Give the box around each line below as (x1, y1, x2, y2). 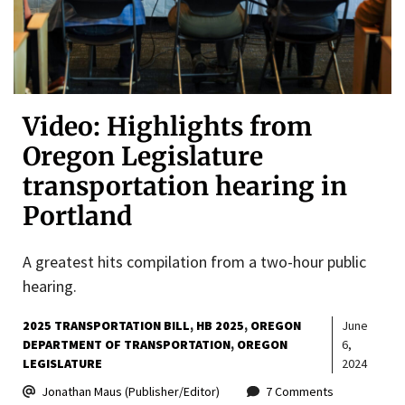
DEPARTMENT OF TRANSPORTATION (23, 335, 231, 353)
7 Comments (266, 382, 334, 400)
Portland (23, 199, 132, 232)
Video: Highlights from (23, 109, 312, 143)
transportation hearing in (23, 169, 347, 202)
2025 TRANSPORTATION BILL (23, 316, 190, 334)
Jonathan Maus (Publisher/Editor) (42, 382, 220, 400)
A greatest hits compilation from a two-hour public (23, 250, 366, 272)
